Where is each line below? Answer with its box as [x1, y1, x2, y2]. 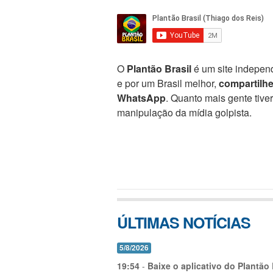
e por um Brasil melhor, [117, 76, 219, 90]
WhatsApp [117, 90, 166, 105]
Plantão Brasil [127, 61, 191, 76]
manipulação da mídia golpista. [117, 105, 252, 119]
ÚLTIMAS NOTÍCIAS [117, 211, 250, 233]
